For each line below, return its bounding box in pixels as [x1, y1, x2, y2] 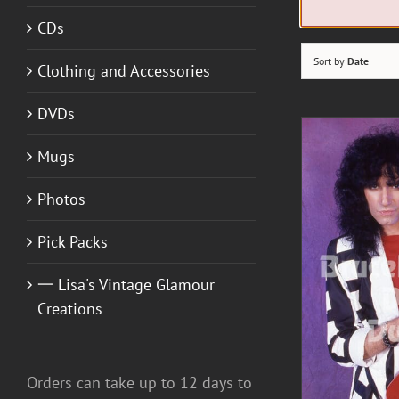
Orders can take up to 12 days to [27, 371, 252, 393]
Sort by [313, 54, 348, 68]
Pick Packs [37, 231, 108, 252]
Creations [37, 297, 102, 319]
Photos [37, 188, 85, 209]
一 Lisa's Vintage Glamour [37, 273, 215, 295]
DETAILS [142, 292, 186, 306]
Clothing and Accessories [37, 60, 210, 81]
